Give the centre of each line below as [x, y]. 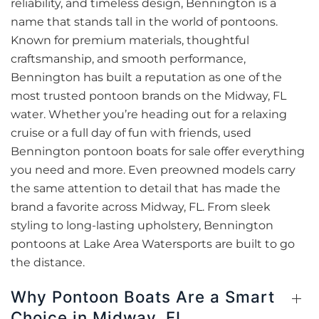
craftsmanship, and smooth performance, [128, 59]
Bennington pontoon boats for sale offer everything [158, 151]
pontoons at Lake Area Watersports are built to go [153, 244]
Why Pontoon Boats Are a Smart [143, 297]
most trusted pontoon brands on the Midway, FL [148, 96]
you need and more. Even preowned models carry [153, 170]
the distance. [48, 262]
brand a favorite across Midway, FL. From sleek [141, 207]
